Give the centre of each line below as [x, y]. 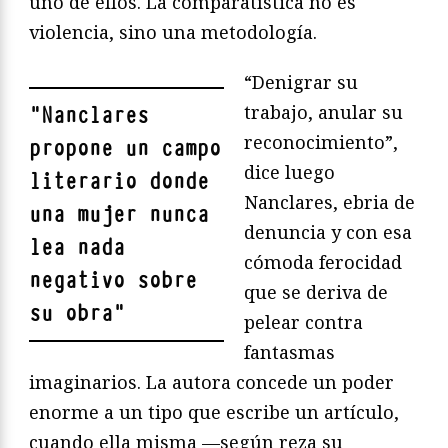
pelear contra [303, 321]
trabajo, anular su [323, 111]
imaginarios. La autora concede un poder [211, 381]
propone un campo [125, 148]
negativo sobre [113, 280]
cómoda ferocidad [323, 261]
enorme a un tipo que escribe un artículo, [214, 411]
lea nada [77, 247]
